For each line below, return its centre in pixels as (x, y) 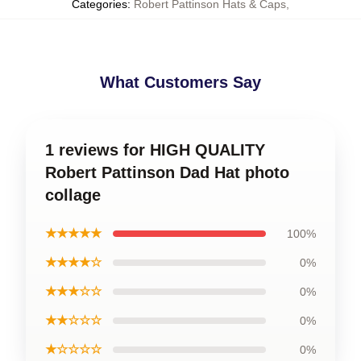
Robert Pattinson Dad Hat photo (167, 172)
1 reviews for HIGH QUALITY (155, 149)
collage (73, 195)
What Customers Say (180, 82)
